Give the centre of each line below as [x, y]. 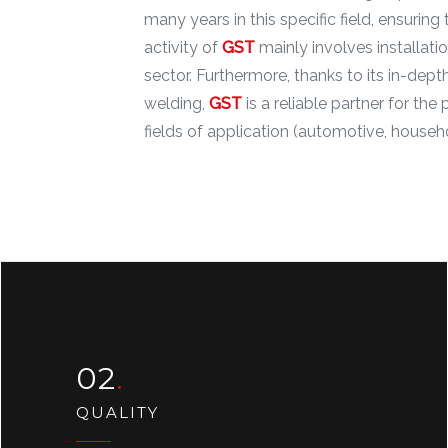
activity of [183, 47]
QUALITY [117, 412]
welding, [176, 103]
